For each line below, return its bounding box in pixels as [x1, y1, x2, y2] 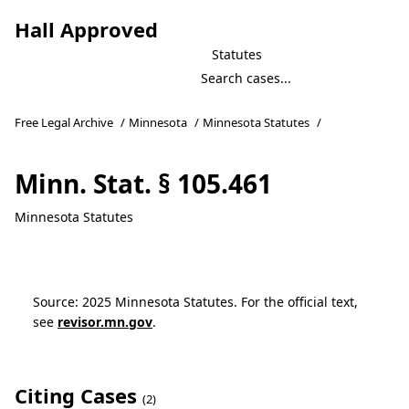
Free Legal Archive [15, 114, 113, 131]
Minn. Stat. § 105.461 [15, 166, 272, 201]
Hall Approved [15, 16, 158, 43]
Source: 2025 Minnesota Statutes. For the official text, [33, 293, 358, 310]
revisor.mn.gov [58, 313, 152, 330]
